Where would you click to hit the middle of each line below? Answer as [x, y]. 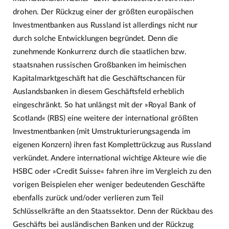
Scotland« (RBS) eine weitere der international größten [105, 119]
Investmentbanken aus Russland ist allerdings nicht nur [105, 26]
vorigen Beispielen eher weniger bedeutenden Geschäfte [109, 185]
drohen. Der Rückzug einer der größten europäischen [103, 12]
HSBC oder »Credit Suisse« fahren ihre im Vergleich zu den [112, 172]
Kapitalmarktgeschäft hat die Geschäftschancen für [99, 79]
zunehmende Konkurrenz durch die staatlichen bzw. [99, 52]
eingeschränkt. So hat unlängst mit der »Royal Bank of [104, 105]
